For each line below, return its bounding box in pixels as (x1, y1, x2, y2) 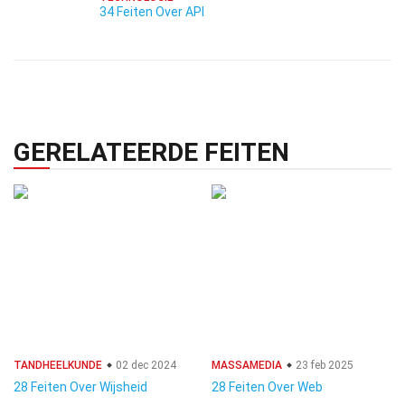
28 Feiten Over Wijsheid (14, 380, 147, 394)
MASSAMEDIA (212, 359, 282, 372)
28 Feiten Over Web (212, 380, 323, 394)
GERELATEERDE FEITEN (14, 137, 289, 167)
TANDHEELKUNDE (14, 359, 102, 372)
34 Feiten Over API (99, 5, 204, 19)
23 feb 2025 (293, 359, 353, 372)
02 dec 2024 (113, 359, 176, 372)
